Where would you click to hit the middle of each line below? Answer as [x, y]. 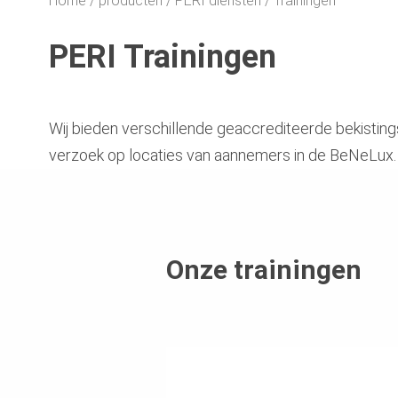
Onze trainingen [264, 269]
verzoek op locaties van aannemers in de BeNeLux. [223, 155]
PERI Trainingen [163, 56]
